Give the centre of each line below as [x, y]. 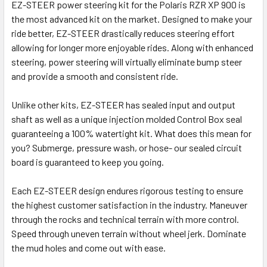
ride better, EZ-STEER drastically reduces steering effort [123, 33]
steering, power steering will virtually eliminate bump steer [127, 62]
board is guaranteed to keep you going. [88, 162]
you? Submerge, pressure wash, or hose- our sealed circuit [127, 148]
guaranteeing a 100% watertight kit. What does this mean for [131, 133]
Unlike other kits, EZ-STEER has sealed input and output [123, 105]
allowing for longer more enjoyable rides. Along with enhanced [132, 48]
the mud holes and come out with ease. [89, 248]
